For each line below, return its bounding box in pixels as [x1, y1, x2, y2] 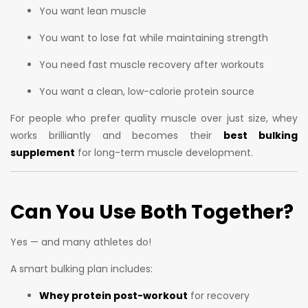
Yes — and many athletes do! [10, 234, 151, 249]
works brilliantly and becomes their [10, 128, 224, 142]
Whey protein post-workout [39, 288, 188, 302]
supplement [10, 145, 75, 159]
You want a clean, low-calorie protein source [39, 84, 254, 98]
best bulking [223, 128, 298, 142]
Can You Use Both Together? [10, 198, 294, 225]
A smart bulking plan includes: [10, 261, 153, 276]
